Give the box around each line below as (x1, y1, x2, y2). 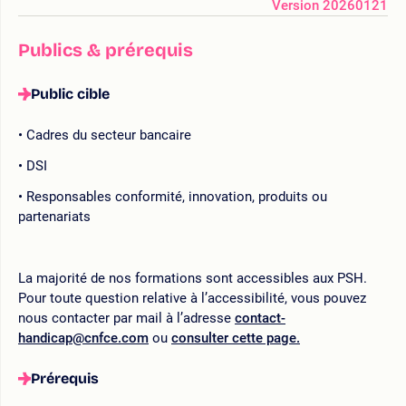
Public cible (31, 84, 110, 102)
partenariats (18, 208, 91, 225)
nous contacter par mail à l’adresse (18, 309, 235, 326)
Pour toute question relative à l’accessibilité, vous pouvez (18, 289, 366, 306)
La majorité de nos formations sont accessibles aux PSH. (18, 269, 367, 286)
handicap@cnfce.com (18, 329, 149, 346)
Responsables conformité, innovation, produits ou (26, 188, 327, 205)
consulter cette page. (171, 329, 300, 346)
